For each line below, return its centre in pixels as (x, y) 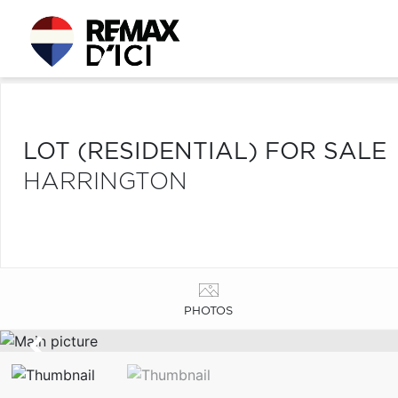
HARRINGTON (105, 182)
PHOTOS (209, 311)
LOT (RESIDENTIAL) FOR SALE (205, 152)
